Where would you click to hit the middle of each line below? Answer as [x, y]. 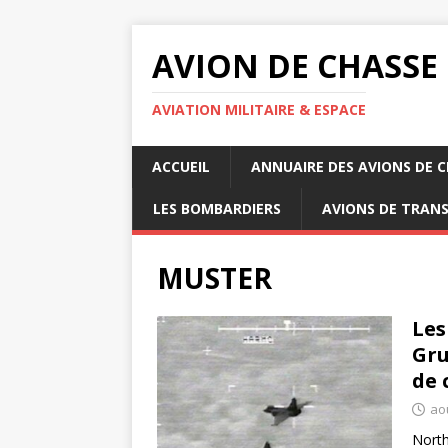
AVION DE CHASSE [295, 65]
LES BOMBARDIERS [217, 208]
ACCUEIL [181, 166]
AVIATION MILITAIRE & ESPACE [259, 109]
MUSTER [214, 278]
